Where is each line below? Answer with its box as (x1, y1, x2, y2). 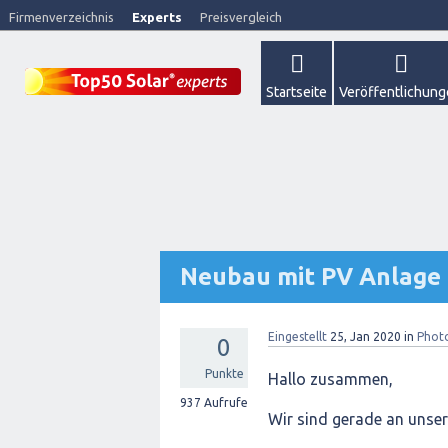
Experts (132, 10, 182, 24)
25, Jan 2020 (330, 330, 401, 343)
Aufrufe (201, 396, 248, 409)
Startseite (266, 84, 327, 100)
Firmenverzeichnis (9, 10, 114, 24)
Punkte (204, 367, 244, 380)
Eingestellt (268, 330, 327, 343)
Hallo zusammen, (268, 370, 393, 388)
